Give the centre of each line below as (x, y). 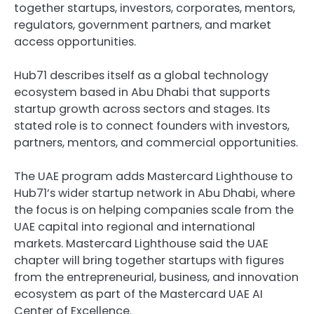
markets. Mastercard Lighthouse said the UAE (141, 243)
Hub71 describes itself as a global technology (141, 75)
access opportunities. (75, 41)
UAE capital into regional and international (135, 226)
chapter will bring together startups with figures (149, 260)
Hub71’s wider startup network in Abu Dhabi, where (155, 193)
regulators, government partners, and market (143, 25)
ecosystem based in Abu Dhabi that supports (142, 92)
